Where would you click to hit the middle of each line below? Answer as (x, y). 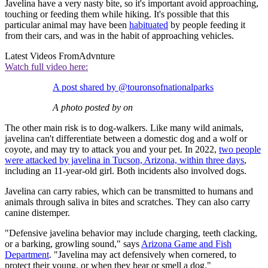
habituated (149, 25)
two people (240, 149)
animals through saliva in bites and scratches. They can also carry (127, 202)
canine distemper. (37, 212)
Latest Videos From (42, 56)
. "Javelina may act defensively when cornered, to (143, 254)
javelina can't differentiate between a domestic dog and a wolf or (126, 138)
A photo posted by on (93, 107)
